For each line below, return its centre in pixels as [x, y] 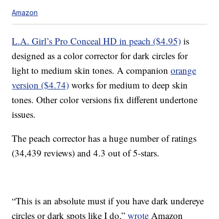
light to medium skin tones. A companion [91, 70]
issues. [24, 114]
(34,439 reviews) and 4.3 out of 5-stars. [86, 153]
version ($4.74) [41, 85]
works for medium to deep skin [129, 85]
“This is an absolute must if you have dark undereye [108, 201]
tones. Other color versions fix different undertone [105, 100]
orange [184, 70]
